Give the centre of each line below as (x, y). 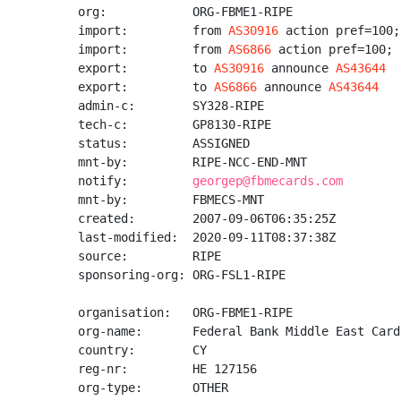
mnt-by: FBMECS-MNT (171, 200)
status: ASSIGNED (164, 143)
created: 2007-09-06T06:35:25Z (207, 218)
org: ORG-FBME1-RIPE (185, 12)
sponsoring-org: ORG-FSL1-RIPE (182, 275)
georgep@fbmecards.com (268, 181)
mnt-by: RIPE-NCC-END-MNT (192, 162)
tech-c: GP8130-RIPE (175, 124)
